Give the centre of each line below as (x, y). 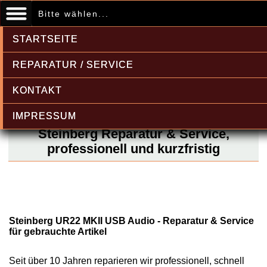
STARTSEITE (45, 39)
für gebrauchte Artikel (58, 232)
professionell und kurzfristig (133, 149)
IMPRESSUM (44, 116)
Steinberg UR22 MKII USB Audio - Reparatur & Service (131, 221)
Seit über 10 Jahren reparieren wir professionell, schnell (127, 261)
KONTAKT (37, 90)
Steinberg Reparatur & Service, (133, 134)
